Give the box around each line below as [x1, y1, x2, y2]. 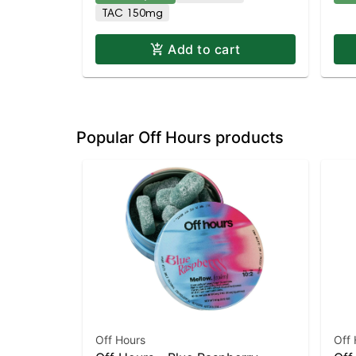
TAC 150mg [102, 6, 163, 20]
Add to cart [168, 41, 241, 57]
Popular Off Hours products [76, 128, 284, 147]
